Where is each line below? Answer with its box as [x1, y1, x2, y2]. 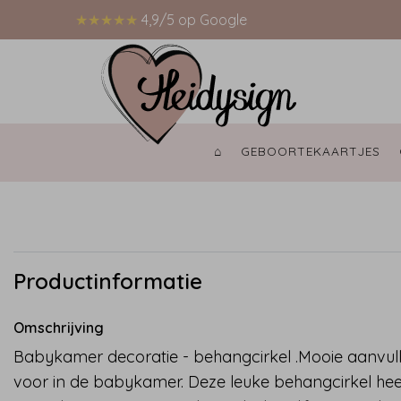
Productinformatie [13, 268, 202, 294]
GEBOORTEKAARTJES [240, 143, 385, 158]
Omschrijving [13, 319, 104, 337]
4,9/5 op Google [141, 11, 247, 29]
